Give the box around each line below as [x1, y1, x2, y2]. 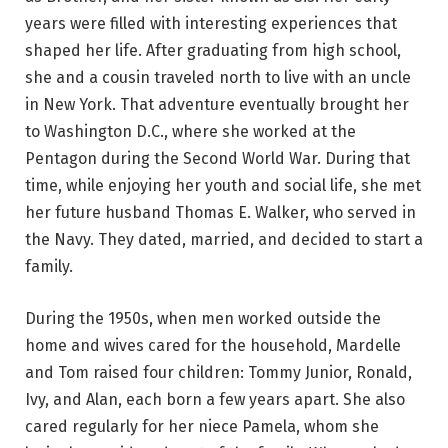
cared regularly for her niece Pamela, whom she [25, 416, 379, 436]
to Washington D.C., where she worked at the [25, 122, 356, 142]
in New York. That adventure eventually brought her [25, 95, 409, 115]
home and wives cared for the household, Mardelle [25, 335, 401, 355]
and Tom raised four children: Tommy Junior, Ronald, [25, 362, 412, 382]
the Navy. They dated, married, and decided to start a [25, 230, 423, 250]
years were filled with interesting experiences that [25, 14, 397, 34]
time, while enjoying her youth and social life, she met [25, 176, 421, 196]
